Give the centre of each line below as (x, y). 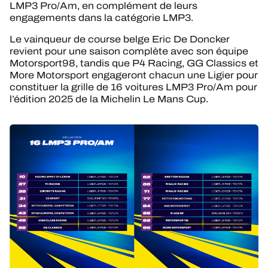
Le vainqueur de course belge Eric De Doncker (120, 39)
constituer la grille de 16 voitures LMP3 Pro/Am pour (133, 87)
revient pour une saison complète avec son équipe (129, 51)
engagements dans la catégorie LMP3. (101, 18)
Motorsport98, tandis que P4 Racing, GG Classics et (134, 63)
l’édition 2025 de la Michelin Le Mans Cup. (109, 99)
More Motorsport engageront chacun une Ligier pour (134, 75)
